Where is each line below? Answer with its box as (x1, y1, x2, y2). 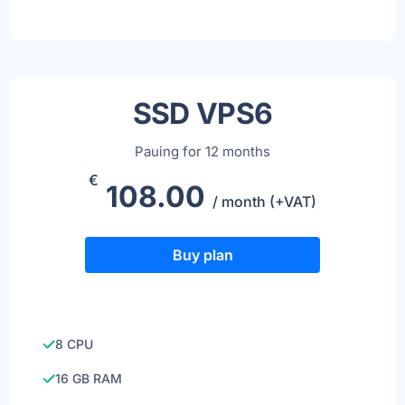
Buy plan (172, 246, 233, 264)
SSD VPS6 (132, 96, 273, 131)
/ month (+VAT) (212, 193, 316, 211)
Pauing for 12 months (135, 143, 270, 160)
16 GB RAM (55, 371, 122, 386)
